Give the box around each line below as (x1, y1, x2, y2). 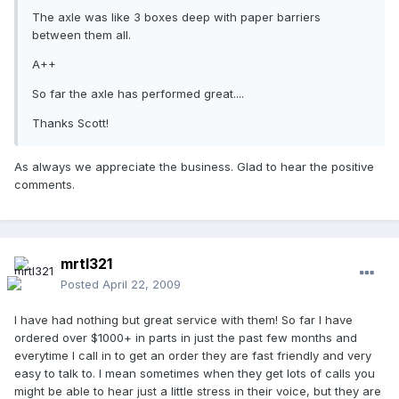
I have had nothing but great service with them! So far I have (14, 313, 353, 328)
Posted (61, 277, 102, 292)
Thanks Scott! (32, 116, 109, 131)
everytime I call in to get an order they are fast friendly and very (14, 348, 371, 363)
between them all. (32, 28, 131, 43)
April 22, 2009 (102, 277, 181, 292)
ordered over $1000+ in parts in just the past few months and (14, 330, 357, 346)
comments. (14, 177, 75, 192)
